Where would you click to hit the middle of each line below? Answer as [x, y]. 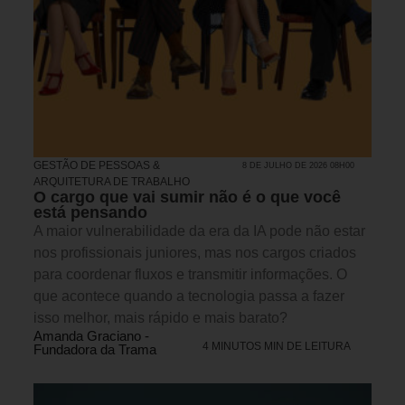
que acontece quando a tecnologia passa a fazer [189, 297]
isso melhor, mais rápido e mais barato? [160, 318]
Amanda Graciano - [91, 336]
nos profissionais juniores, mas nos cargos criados [195, 253]
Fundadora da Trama [95, 350]
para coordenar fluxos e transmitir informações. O [190, 275]
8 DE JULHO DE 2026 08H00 [299, 166]
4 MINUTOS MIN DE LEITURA [277, 347]
